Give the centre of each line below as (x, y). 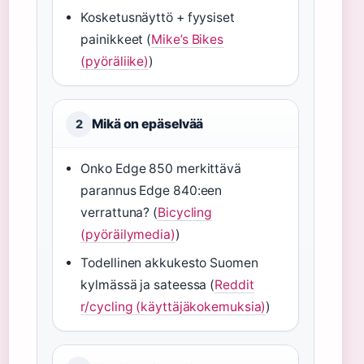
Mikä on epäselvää (148, 124)
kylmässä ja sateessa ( (148, 285)
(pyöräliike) (115, 61)
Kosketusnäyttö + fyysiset (158, 17)
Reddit (234, 285)
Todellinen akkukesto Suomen (169, 263)
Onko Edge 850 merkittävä (161, 169)
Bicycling (185, 212)
